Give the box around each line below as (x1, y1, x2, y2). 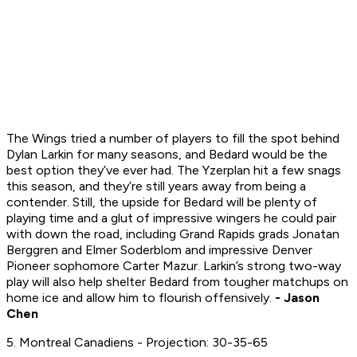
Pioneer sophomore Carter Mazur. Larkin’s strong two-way (6, 258, 341, 274)
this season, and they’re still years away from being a (6, 178, 306, 194)
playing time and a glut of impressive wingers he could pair (6, 210, 336, 226)
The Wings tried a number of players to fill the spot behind (6, 131, 339, 147)
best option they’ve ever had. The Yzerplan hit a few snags (6, 163, 341, 178)
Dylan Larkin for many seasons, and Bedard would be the (6, 147, 328, 163)
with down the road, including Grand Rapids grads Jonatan (6, 226, 339, 242)
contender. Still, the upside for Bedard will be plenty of (6, 194, 317, 210)
